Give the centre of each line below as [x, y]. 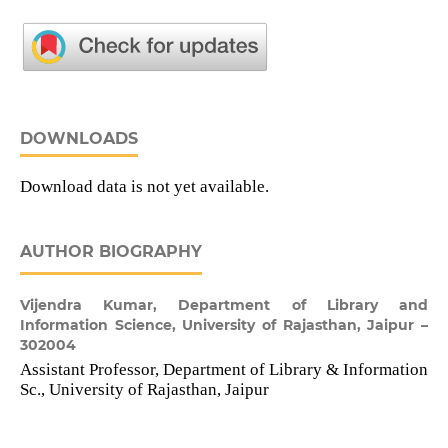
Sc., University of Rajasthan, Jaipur [144, 390]
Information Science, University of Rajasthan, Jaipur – [224, 325]
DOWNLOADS [78, 139]
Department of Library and [303, 305]
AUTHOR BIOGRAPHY [110, 252]
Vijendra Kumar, [99, 305]
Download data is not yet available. [144, 187]
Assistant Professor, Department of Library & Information [224, 370]
